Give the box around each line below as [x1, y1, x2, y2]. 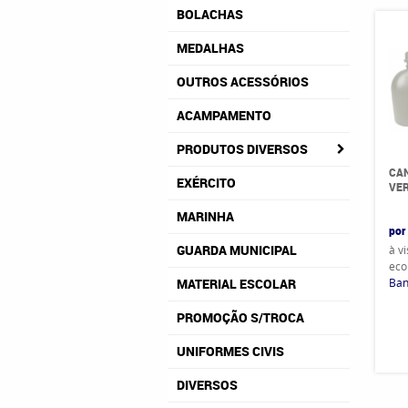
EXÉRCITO [177, 174, 236, 191]
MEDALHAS [177, 39, 244, 56]
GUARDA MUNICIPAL [177, 241, 297, 259]
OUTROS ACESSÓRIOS [177, 73, 309, 90]
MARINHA [177, 208, 234, 225]
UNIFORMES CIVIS [177, 342, 284, 360]
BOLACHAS [177, 5, 243, 23]
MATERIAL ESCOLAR [177, 275, 296, 292]
